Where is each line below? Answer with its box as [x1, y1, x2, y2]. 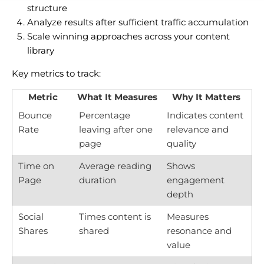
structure [27, 2, 67, 14]
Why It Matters [172, 91, 240, 103]
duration [79, 174, 116, 186]
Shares [18, 225, 48, 236]
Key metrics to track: [12, 67, 101, 79]
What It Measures [77, 91, 157, 103]
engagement [167, 174, 225, 186]
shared [79, 225, 109, 236]
